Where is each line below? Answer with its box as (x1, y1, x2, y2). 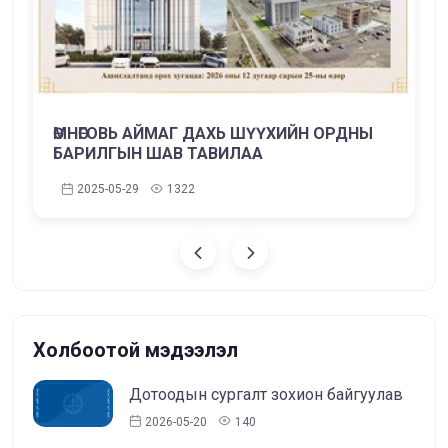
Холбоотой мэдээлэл (33, 338, 238, 363)
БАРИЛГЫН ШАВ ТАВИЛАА (53, 143, 263, 163)
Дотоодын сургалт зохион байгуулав (129, 385, 403, 405)
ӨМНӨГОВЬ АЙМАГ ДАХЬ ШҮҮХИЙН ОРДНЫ (53, 123, 373, 143)
